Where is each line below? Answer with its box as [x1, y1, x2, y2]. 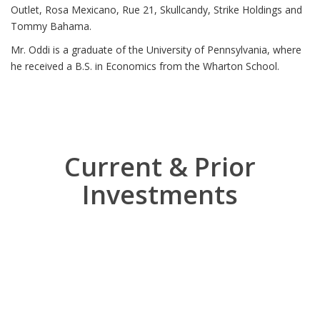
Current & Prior [64, 149, 256, 184]
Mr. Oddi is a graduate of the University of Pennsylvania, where [11, 43, 301, 56]
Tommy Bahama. [11, 19, 91, 33]
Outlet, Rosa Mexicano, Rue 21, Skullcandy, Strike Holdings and [11, 3, 302, 16]
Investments [82, 177, 238, 212]
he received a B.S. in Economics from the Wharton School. [11, 59, 279, 73]
